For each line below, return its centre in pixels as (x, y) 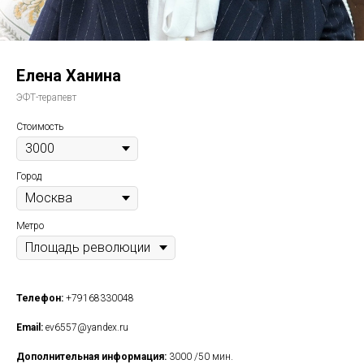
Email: (30, 327)
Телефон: (41, 298)
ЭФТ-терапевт (46, 97)
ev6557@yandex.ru (86, 327)
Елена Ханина (69, 76)
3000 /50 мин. (201, 357)
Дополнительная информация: (93, 357)
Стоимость (40, 127)
